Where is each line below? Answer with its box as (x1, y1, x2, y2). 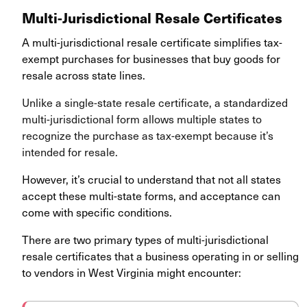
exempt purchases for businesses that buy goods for (22, 50, 280, 67)
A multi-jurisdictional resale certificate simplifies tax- (22, 34, 282, 51)
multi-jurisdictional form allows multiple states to (22, 110, 262, 127)
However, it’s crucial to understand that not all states (22, 171, 281, 188)
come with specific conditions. (22, 204, 172, 221)
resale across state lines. (22, 66, 145, 84)
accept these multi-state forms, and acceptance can (22, 187, 280, 204)
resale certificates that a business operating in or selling (22, 247, 299, 265)
